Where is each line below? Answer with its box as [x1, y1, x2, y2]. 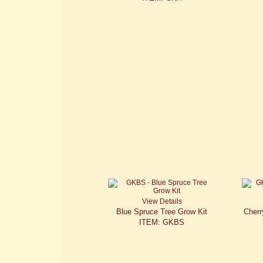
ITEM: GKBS [139, 218, 185, 227]
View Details [141, 197, 182, 206]
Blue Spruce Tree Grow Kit [116, 207, 208, 217]
